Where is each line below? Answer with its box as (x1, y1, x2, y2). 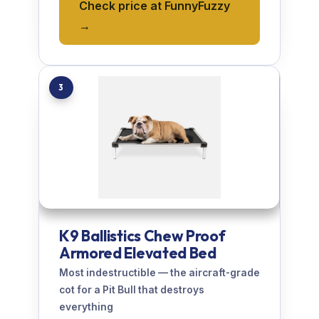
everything (59, 301, 113, 313)
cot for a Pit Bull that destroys (59, 284, 204, 296)
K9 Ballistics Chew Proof (59, 226, 226, 246)
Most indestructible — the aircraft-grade (59, 267, 260, 279)
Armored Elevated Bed (59, 244, 216, 263)
